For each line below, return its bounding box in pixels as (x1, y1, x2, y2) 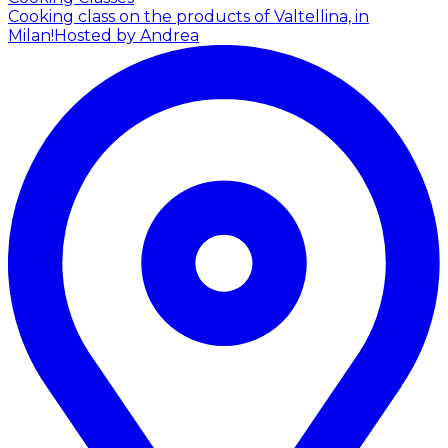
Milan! (8, 26, 54, 46)
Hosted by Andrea (54, 26, 199, 46)
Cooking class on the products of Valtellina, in (8, 7, 369, 27)
